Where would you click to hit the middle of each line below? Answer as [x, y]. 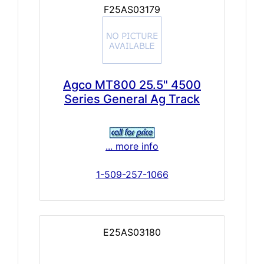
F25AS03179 [132, 9]
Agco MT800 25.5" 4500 [132, 85]
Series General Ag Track [132, 99]
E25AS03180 [132, 232]
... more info [132, 146]
